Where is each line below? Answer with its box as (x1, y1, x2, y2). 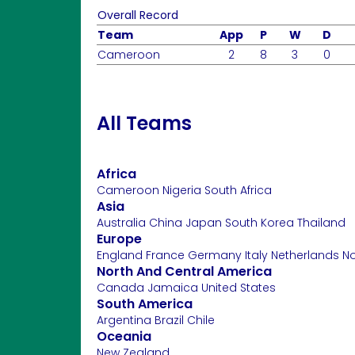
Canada (97, 280, 147, 296)
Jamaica (147, 280, 201, 296)
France (146, 247, 188, 263)
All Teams (97, 110, 192, 136)
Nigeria (162, 182, 204, 198)
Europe (97, 230, 142, 248)
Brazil (155, 312, 187, 328)
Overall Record (97, 7, 178, 23)
